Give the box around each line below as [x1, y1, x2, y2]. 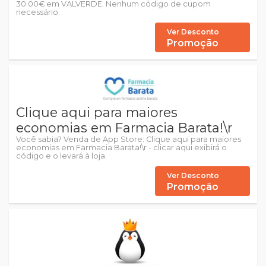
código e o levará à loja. [16, 151, 107, 161]
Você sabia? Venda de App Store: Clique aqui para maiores [16, 135, 241, 144]
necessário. [16, 7, 60, 17]
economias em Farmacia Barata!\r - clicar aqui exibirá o [16, 143, 227, 153]
